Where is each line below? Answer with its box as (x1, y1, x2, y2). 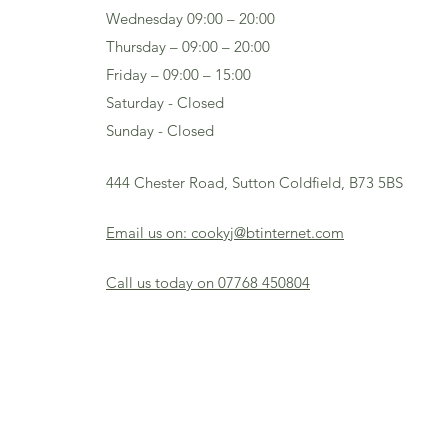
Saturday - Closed (106, 93, 224, 112)
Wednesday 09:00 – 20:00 (106, 9, 275, 28)
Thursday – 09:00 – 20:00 (106, 37, 270, 56)
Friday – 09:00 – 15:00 (106, 65, 251, 84)
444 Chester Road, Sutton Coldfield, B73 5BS (106, 173, 403, 192)
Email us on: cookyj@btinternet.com (106, 223, 344, 242)
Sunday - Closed (106, 121, 214, 140)
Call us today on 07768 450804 (106, 273, 310, 292)
